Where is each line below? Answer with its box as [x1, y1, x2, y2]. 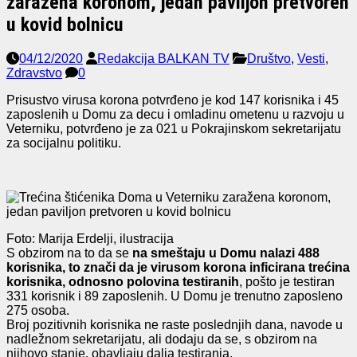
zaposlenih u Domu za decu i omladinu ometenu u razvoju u [6, 107, 344, 121]
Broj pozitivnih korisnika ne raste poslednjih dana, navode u [6, 317, 343, 331]
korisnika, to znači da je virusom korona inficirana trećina [6, 260, 350, 274]
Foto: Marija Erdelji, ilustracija [6, 231, 174, 245]
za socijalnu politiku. [6, 135, 121, 150]
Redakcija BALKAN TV [97, 51, 229, 65]
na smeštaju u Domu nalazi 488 [132, 245, 320, 260]
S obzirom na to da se [6, 245, 132, 260]
